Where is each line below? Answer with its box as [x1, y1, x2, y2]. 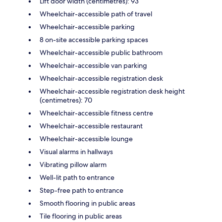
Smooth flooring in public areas [40, 199, 135, 208]
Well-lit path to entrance [40, 173, 114, 182]
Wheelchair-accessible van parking [40, 61, 147, 70]
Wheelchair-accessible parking [40, 22, 135, 32]
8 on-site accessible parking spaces [40, 35, 148, 45]
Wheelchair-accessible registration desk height [40, 87, 185, 96]
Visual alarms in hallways [40, 147, 113, 157]
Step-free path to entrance [40, 186, 123, 195]
